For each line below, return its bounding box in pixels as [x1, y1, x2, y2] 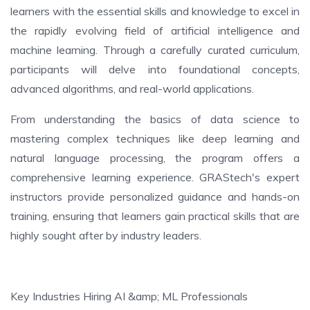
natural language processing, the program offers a [10, 151, 300, 165]
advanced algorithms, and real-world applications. [10, 82, 254, 95]
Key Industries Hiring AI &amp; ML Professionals [10, 289, 248, 303]
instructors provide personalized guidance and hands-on [10, 190, 300, 203]
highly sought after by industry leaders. [10, 228, 201, 242]
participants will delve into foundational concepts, [10, 62, 300, 76]
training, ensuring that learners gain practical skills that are [10, 209, 300, 223]
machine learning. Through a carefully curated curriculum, [10, 43, 300, 57]
